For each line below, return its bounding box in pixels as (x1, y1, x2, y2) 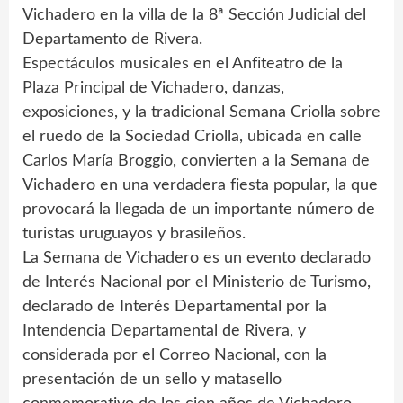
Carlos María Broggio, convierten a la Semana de (22, 153, 370, 170)
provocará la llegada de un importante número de (22, 201, 375, 219)
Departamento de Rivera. (22, 31, 202, 49)
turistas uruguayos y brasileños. (22, 226, 246, 243)
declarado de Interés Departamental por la (22, 299, 327, 316)
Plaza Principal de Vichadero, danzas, (22, 80, 284, 97)
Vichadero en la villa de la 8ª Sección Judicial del (22, 7, 366, 24)
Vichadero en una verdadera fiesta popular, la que (22, 177, 378, 194)
